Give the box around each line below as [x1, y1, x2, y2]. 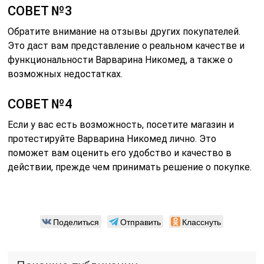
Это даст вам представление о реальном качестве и [8, 39, 245, 51]
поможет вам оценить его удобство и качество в [8, 147, 232, 159]
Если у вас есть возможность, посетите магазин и [8, 118, 235, 130]
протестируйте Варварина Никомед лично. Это [8, 133, 217, 144]
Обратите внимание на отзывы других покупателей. [8, 25, 241, 37]
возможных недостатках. [8, 68, 123, 80]
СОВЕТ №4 [8, 96, 73, 111]
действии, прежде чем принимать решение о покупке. [8, 161, 252, 173]
